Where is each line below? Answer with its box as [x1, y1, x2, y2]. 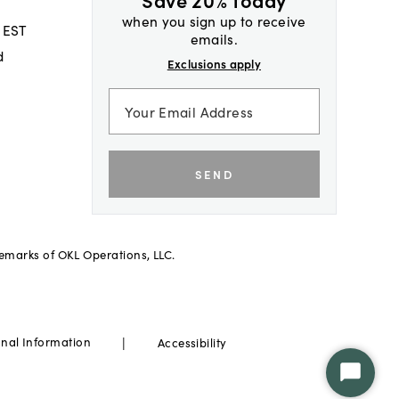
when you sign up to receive [122, 11, 306, 31]
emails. [190, 28, 238, 49]
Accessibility [157, 333, 227, 351]
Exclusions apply [167, 55, 261, 72]
